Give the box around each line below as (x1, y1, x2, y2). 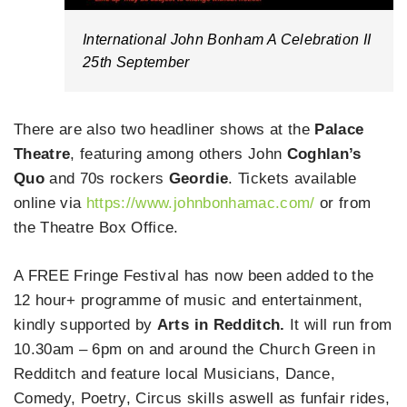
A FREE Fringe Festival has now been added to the (14, 266, 374, 284)
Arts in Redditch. (156, 315, 285, 333)
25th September (83, 54, 190, 70)
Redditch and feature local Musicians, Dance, (14, 364, 335, 382)
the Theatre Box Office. (14, 219, 179, 237)
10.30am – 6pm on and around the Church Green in (14, 340, 375, 358)
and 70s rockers (45, 170, 169, 188)
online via (14, 194, 86, 213)
